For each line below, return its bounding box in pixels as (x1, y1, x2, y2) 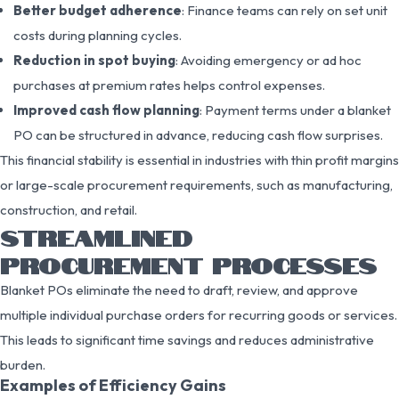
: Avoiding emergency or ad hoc (175, 51, 362, 69)
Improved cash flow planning (13, 101, 199, 118)
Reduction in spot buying (13, 51, 175, 69)
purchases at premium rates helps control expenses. (13, 76, 325, 94)
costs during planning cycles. (13, 26, 182, 44)
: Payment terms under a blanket (199, 101, 391, 118)
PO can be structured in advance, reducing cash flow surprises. (13, 126, 383, 143)
